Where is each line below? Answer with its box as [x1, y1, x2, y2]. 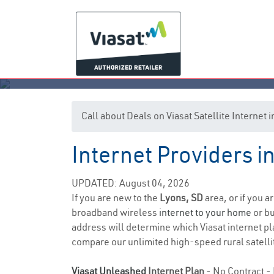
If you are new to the [72, 191, 160, 204]
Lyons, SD [160, 191, 205, 204]
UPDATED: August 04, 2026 [72, 177, 190, 189]
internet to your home [159, 206, 251, 218]
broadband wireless [72, 206, 159, 218]
